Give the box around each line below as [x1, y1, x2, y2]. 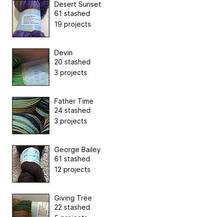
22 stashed [54, 203, 90, 212]
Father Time [54, 97, 93, 106]
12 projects [54, 165, 91, 174]
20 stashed [54, 58, 91, 66]
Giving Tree [54, 194, 92, 202]
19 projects [54, 20, 91, 29]
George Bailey [54, 145, 101, 154]
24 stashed [54, 106, 91, 115]
